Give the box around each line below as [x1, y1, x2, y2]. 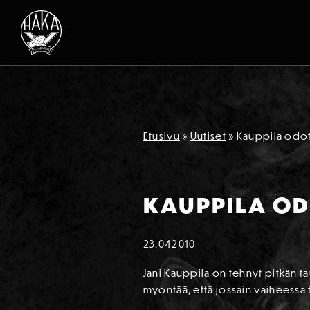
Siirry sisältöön [12, 39, 90, 53]
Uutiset [190, 129, 226, 143]
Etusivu [143, 129, 180, 143]
